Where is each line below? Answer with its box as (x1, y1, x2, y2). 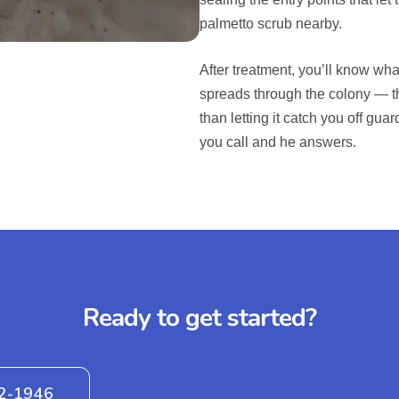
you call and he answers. (199, 134, 356, 151)
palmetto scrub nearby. (199, 16, 342, 32)
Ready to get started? (83, 301, 316, 336)
